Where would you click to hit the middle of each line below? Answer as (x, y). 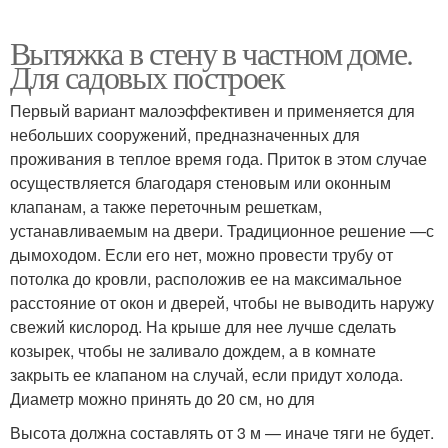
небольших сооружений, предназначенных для (185, 134)
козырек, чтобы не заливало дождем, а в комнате (193, 350)
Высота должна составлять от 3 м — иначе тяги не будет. (222, 432)
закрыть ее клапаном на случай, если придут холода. (206, 374)
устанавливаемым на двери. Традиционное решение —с (222, 230)
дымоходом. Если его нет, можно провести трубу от (201, 254)
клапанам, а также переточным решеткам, (166, 206)
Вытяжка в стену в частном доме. (211, 52)
